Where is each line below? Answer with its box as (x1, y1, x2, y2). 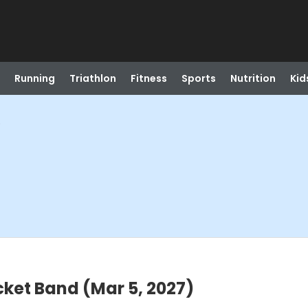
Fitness (130, 71, 167, 85)
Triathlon (69, 71, 116, 85)
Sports (181, 71, 216, 85)
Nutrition (230, 71, 276, 85)
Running (14, 71, 55, 85)
